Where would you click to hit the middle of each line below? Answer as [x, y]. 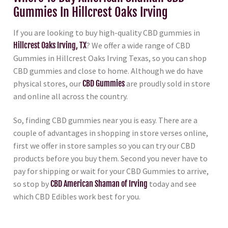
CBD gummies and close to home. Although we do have [108, 70]
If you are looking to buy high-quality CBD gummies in [107, 32]
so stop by [32, 184]
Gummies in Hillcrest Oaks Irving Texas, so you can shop [110, 58]
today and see [172, 184]
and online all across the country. [70, 96]
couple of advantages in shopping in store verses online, [111, 133]
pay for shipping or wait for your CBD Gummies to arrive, [111, 171]
